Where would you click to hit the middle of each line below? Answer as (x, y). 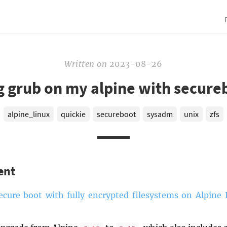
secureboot (116, 114)
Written (80, 64)
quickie (73, 114)
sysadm (160, 114)
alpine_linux (28, 114)
